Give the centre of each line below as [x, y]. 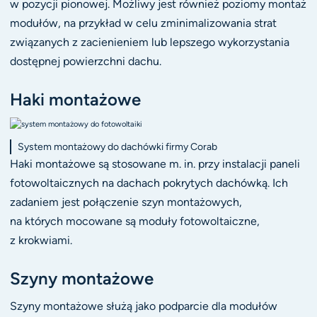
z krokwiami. [41, 240]
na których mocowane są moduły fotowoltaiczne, [134, 221]
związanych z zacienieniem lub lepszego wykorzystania [149, 42]
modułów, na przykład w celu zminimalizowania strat [143, 23]
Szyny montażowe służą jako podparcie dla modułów [143, 306]
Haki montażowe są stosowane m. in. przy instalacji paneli [155, 163]
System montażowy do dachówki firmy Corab [117, 146]
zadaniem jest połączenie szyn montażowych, [126, 202]
